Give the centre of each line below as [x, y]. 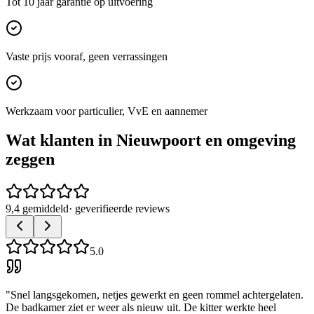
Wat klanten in [61, 141]
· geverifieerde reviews [119, 209]
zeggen [30, 159]
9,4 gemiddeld [37, 209]
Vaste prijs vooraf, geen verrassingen [87, 56]
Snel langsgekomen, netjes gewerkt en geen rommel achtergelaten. [157, 295]
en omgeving [248, 141]
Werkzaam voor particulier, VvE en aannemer [107, 111]
